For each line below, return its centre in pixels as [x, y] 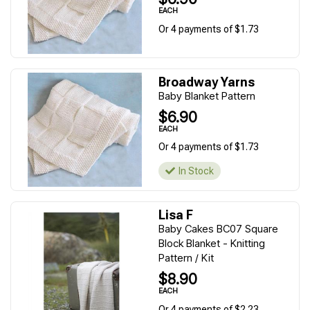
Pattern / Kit [186, 258]
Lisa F [176, 215]
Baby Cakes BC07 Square [218, 229]
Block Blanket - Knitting [212, 243]
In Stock [196, 171]
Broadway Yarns [207, 82]
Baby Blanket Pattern [207, 96]
